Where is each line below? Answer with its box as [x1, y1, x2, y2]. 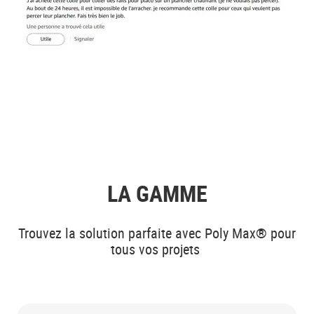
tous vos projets [111, 240, 203, 259]
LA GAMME [107, 177, 207, 208]
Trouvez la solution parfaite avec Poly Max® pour [18, 224, 296, 243]
